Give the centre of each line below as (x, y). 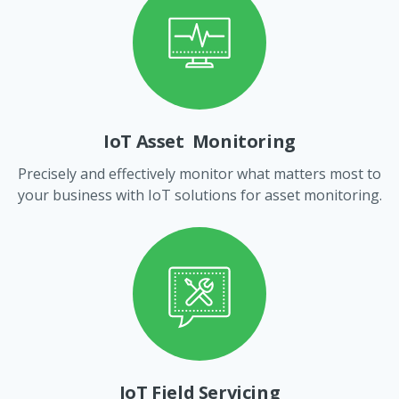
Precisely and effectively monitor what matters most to (199, 173)
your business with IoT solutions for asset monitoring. (199, 195)
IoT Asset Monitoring (199, 141)
